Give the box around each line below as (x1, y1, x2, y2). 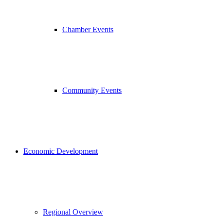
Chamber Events (62, 25, 113, 34)
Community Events (62, 86, 122, 94)
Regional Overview (43, 208, 103, 216)
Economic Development (23, 147, 98, 155)
